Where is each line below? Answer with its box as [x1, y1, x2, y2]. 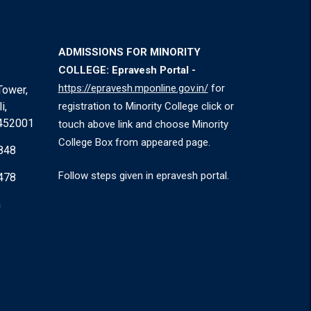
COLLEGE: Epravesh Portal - [58, 63, 196, 76]
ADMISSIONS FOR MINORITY [58, 45, 201, 58]
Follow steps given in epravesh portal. [58, 169, 229, 183]
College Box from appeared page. [58, 135, 210, 149]
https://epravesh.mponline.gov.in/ [58, 81, 208, 94]
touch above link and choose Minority [58, 117, 228, 131]
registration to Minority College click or [58, 99, 234, 112]
